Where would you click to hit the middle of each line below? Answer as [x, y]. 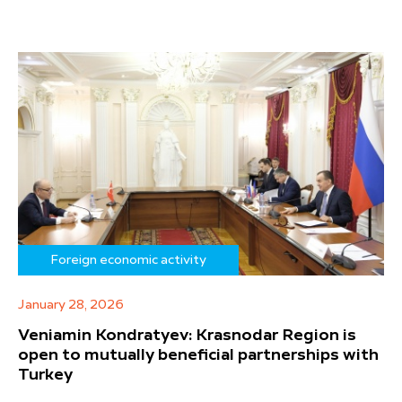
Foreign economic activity [128, 261]
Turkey [45, 376]
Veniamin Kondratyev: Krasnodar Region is [187, 336]
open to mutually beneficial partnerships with [198, 356]
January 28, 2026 [71, 306]
